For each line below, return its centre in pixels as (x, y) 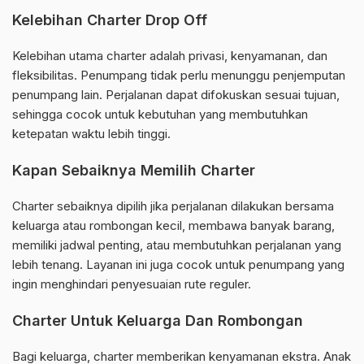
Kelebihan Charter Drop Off (110, 20)
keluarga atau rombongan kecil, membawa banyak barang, (173, 226)
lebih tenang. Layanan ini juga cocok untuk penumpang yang (178, 265)
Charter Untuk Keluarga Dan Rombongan (158, 321)
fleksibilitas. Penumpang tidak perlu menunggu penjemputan (179, 76)
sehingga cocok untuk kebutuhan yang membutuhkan (160, 115)
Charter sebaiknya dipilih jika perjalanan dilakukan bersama (173, 206)
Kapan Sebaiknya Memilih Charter (134, 171)
